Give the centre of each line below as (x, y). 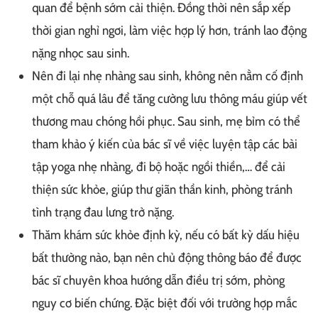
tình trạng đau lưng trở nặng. (103, 212)
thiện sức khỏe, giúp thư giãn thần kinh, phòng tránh (162, 189)
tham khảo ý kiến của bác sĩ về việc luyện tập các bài (165, 144)
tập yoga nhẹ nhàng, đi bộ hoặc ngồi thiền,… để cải (159, 166)
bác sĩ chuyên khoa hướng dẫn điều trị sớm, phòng (158, 280)
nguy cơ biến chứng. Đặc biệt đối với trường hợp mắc (165, 303)
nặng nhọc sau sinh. (81, 53)
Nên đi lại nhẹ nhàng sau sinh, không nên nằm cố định (168, 76)
